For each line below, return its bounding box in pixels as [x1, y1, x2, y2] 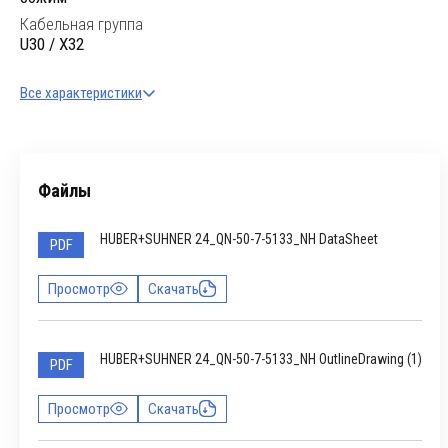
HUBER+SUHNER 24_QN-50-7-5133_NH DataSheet [100, 231, 378, 247]
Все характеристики [20, 84, 142, 102]
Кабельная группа [20, 14, 143, 34]
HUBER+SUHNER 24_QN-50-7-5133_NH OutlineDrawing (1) [100, 351, 422, 367]
